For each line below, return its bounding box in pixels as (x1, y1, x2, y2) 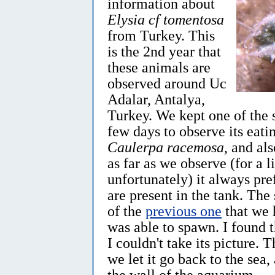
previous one (145, 202, 222, 219)
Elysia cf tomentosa (107, 10, 224, 28)
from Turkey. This (107, 26, 215, 44)
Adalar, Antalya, (107, 90, 205, 107)
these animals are (107, 58, 211, 76)
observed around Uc (107, 74, 227, 91)
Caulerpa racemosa (107, 138, 224, 155)
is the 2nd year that (107, 42, 221, 60)
